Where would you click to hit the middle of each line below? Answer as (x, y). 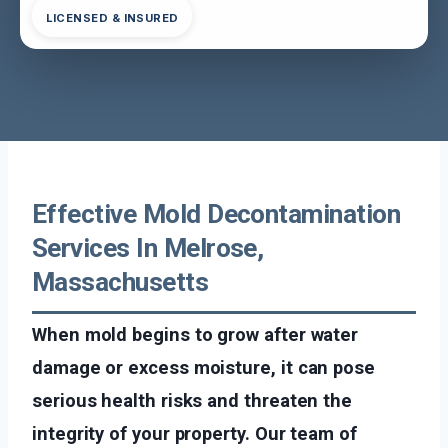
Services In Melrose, (148, 247)
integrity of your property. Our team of (194, 433)
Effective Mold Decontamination (216, 213)
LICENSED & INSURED (112, 18)
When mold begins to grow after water (195, 334)
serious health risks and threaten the (192, 400)
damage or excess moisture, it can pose (203, 367)
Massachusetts (120, 281)
